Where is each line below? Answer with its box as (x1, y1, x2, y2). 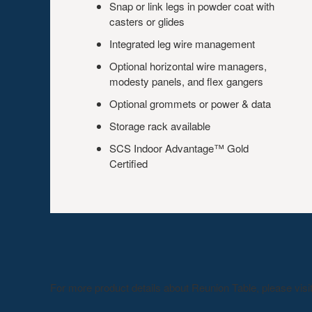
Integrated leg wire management (109, 36, 255, 51)
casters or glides (109, 14, 185, 29)
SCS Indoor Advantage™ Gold (109, 141, 249, 155)
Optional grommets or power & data (109, 96, 271, 111)
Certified (109, 156, 148, 171)
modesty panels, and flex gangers (109, 74, 263, 88)
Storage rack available (109, 118, 210, 133)
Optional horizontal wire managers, (109, 58, 267, 73)
